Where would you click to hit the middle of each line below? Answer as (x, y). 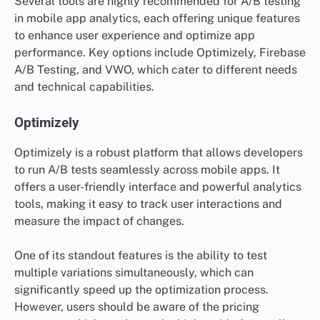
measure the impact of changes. (99, 221)
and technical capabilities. (84, 86)
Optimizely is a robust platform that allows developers (159, 152)
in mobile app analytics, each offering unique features (157, 18)
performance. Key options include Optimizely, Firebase (160, 52)
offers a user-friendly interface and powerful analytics (158, 186)
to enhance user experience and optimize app (135, 35)
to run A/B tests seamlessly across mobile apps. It (147, 169)
